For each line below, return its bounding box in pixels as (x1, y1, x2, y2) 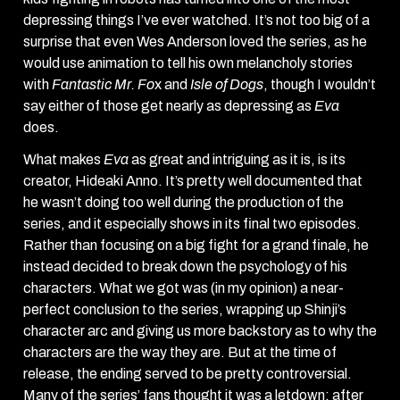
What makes (23, 151, 104, 167)
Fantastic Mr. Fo (52, 76, 154, 92)
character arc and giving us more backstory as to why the (23, 322, 377, 338)
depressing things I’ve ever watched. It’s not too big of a (23, 12, 370, 28)
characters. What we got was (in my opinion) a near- (23, 279, 344, 296)
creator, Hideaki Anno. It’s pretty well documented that (23, 172, 362, 188)
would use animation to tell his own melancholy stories (23, 54, 353, 71)
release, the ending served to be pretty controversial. (23, 365, 352, 381)
